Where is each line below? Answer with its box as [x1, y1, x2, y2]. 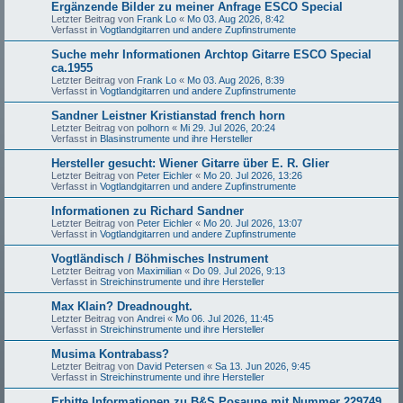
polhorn [137, 121, 169, 133]
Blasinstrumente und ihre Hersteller [100, 132, 253, 144]
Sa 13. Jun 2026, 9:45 [215, 360, 310, 372]
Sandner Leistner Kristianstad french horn [51, 108, 285, 122]
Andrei [137, 312, 165, 324]
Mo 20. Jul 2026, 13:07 [203, 217, 302, 228]
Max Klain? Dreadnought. [51, 299, 193, 313]
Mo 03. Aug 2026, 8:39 [187, 74, 284, 85]
